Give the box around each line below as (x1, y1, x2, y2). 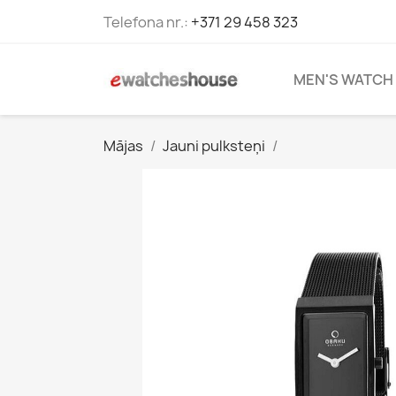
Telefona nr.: (103, 12, 191, 32)
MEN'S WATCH (293, 70, 393, 89)
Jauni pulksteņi (163, 136, 265, 156)
